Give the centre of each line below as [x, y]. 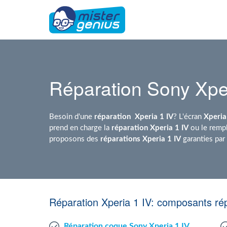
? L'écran [188, 116]
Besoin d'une [72, 116]
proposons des [75, 139]
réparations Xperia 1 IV [141, 139]
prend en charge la [80, 127]
